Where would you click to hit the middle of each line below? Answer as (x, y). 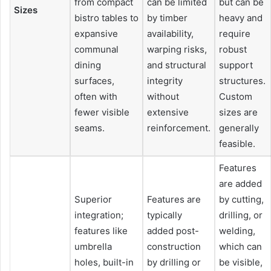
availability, (170, 33)
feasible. (237, 143)
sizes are (238, 112)
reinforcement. (179, 128)
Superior (93, 199)
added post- (173, 230)
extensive (168, 112)
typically (165, 215)
